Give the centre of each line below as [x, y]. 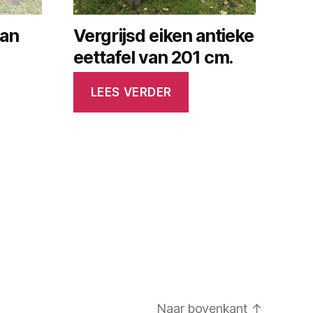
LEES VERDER [131, 92]
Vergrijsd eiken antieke [164, 35]
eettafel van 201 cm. [153, 57]
